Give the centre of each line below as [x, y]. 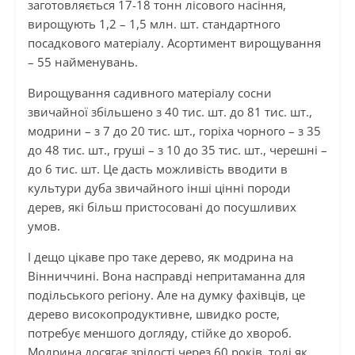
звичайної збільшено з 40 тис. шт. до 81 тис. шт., [170, 111]
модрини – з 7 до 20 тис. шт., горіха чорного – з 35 [174, 130]
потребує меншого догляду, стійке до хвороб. [159, 332]
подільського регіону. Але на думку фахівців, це [166, 294]
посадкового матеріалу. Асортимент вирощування [174, 42]
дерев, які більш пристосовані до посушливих [162, 206]
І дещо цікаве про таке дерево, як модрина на [160, 256]
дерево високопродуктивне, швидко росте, [153, 313]
